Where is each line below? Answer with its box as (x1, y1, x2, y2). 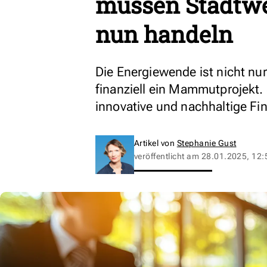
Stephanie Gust (176, 138, 237, 148)
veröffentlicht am (134, 151, 201, 161)
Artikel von (134, 138, 177, 148)
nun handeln (95, 19, 233, 49)
